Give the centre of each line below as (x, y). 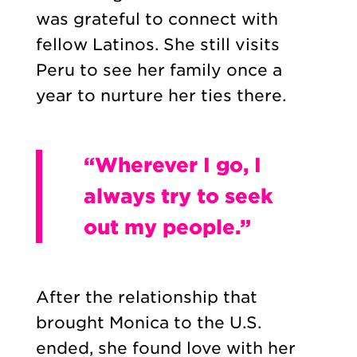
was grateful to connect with (157, 19)
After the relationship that (146, 298)
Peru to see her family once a (159, 70)
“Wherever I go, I (172, 165)
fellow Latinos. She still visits (157, 44)
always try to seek (178, 196)
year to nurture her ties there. (163, 95)
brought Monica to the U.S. (148, 323)
